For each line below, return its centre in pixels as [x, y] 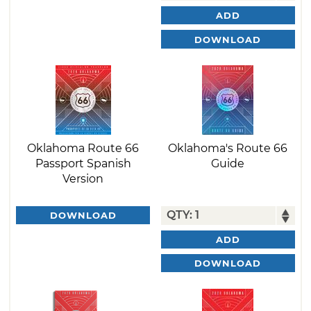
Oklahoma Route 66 [83, 148]
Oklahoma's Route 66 [228, 148]
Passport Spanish [83, 163]
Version [83, 178]
